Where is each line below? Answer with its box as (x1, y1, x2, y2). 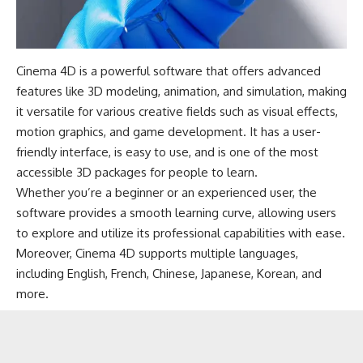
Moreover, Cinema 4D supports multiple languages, (16, 246, 298, 262)
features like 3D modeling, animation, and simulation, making (16, 83, 347, 100)
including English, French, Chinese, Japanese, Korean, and (16, 266, 322, 282)
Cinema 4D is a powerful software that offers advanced (16, 63, 321, 79)
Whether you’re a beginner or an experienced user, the (16, 185, 317, 201)
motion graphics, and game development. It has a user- (16, 124, 321, 140)
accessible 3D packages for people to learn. (16, 164, 258, 181)
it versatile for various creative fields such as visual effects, (16, 104, 338, 120)
